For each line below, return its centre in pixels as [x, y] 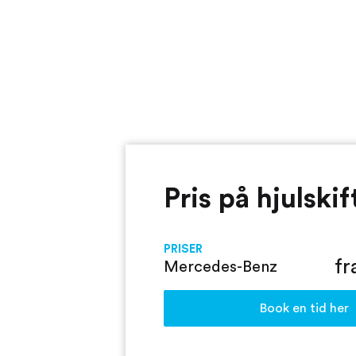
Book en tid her [305, 308]
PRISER [184, 249]
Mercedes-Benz [221, 267]
